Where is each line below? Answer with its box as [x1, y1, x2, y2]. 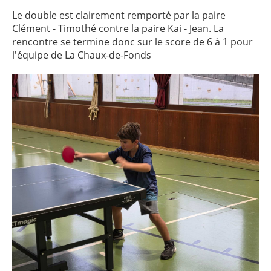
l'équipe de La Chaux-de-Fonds [12, 48, 151, 62]
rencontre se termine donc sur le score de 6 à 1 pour [12, 35, 253, 48]
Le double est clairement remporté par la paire [12, 8, 226, 22]
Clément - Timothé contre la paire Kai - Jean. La [12, 22, 224, 35]
